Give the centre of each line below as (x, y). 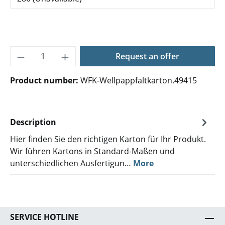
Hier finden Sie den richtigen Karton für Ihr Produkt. (108, 139)
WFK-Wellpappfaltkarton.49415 (139, 80)
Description (33, 122)
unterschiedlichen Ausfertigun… (72, 163)
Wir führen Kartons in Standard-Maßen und (92, 151)
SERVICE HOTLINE (44, 217)
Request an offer (147, 56)
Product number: (45, 80)
